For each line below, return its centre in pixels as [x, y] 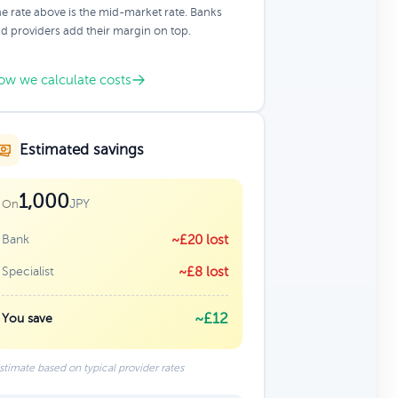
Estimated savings [81, 150]
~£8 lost [203, 272]
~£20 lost [199, 240]
